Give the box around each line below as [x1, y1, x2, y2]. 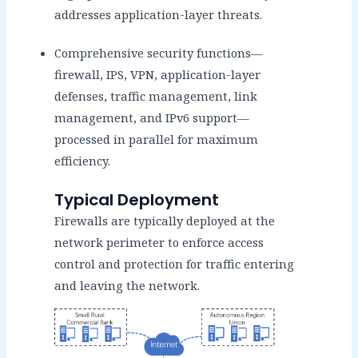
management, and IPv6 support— [54, 109, 249, 126]
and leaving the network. [54, 277, 200, 294]
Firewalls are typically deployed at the [54, 213, 275, 229]
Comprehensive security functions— [54, 45, 263, 62]
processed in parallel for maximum [54, 131, 258, 148]
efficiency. [54, 153, 110, 169]
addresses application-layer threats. [54, 6, 262, 22]
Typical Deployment [54, 189, 219, 212]
